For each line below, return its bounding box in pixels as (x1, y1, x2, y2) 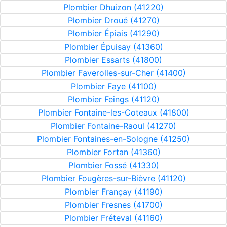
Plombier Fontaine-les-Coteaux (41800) (37, 107, 190, 118)
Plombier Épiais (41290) (67, 28, 160, 39)
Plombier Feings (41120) (67, 94, 160, 104)
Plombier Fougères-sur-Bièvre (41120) (41, 173, 186, 183)
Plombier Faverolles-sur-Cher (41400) (41, 68, 186, 78)
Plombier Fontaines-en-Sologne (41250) (37, 134, 190, 144)
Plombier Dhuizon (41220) (63, 2, 164, 12)
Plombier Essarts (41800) (65, 55, 162, 65)
